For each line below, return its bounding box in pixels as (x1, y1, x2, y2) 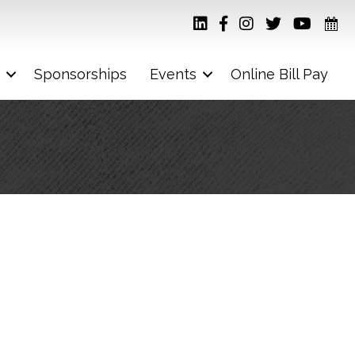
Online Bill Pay (231, 66, 328, 82)
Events (150, 66, 197, 82)
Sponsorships (34, 66, 127, 82)
